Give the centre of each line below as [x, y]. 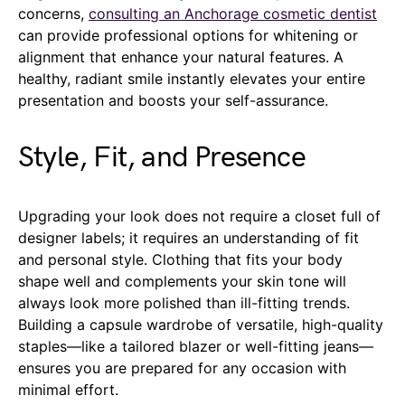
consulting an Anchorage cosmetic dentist [233, 14]
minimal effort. [68, 390]
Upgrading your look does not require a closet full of [199, 217]
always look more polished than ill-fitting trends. [184, 303]
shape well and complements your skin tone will [182, 282]
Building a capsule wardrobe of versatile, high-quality [201, 325]
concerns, [53, 14]
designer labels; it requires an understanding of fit [188, 238]
